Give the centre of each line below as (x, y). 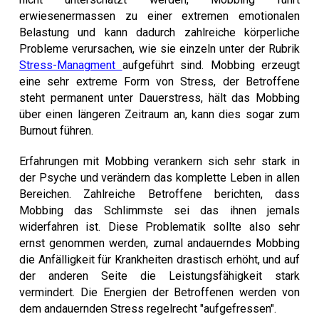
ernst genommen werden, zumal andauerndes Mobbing (159, 243)
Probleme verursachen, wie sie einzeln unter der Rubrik (159, 49)
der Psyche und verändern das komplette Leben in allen (159, 178)
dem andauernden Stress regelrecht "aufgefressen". (148, 309)
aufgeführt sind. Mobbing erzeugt (211, 65)
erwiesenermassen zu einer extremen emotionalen (159, 16)
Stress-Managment (71, 65)
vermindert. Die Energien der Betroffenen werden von (159, 292)
